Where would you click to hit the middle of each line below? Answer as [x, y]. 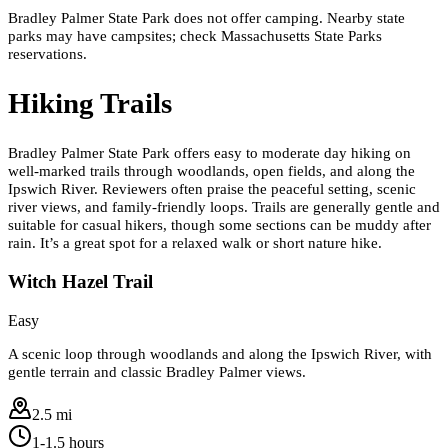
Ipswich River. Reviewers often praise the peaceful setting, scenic [212, 188]
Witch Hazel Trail [80, 281]
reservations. [47, 53]
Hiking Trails [90, 102]
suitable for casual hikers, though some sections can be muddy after [219, 224]
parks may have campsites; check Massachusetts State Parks [195, 35]
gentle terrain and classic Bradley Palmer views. [157, 372]
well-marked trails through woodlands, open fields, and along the [211, 170]
